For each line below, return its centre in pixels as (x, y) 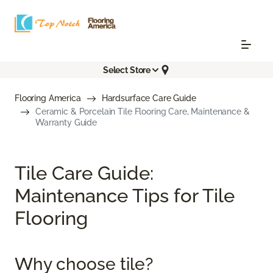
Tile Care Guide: (84, 173)
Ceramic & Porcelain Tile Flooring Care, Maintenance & (143, 112)
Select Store (127, 70)
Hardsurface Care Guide (149, 98)
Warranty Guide (66, 123)
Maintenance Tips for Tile (125, 196)
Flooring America (48, 98)
